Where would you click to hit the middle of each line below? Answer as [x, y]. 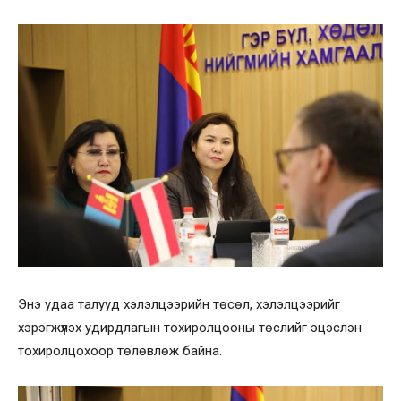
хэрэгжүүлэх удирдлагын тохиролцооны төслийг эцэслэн [190, 328]
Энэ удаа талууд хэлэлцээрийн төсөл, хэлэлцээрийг [179, 305]
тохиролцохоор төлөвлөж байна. [120, 351]
